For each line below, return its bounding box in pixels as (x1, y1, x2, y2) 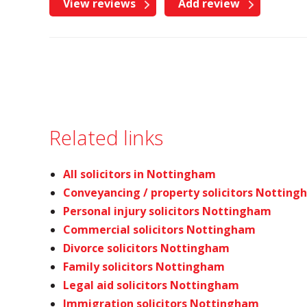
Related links (49, 124, 163, 151)
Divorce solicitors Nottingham (63, 241, 230, 256)
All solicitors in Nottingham (63, 167, 216, 182)
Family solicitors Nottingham (63, 259, 225, 274)
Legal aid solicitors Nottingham (63, 278, 239, 293)
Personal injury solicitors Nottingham (63, 204, 271, 219)
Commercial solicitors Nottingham (63, 222, 256, 237)
